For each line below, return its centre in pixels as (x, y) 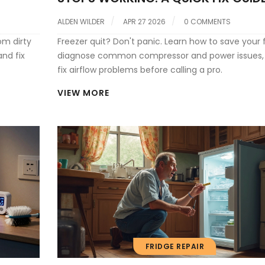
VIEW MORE (83, 93)
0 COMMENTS (207, 21)
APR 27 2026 (144, 21)
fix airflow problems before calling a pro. (140, 70)
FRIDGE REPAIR (174, 247)
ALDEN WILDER (81, 21)
